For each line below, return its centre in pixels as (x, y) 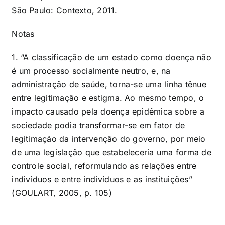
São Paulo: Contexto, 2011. (65, 10)
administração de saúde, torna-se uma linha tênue (109, 84)
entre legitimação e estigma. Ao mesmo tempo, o (108, 98)
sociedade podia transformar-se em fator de (98, 125)
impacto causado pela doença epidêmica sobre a (108, 111)
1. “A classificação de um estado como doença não (111, 57)
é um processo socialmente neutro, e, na (91, 71)
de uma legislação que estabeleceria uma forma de (111, 152)
